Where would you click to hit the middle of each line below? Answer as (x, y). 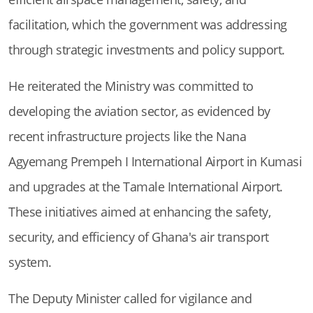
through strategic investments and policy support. (147, 50)
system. (30, 262)
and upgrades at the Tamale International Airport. (146, 187)
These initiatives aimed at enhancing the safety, (139, 212)
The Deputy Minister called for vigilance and (130, 299)
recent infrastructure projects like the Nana (127, 137)
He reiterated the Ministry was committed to (131, 86)
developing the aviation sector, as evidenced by (139, 111)
